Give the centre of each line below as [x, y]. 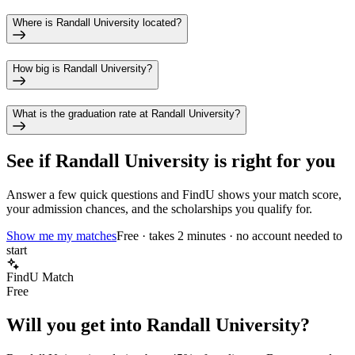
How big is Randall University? [82, 68]
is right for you [272, 161]
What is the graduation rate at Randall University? [126, 114]
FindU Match [40, 277]
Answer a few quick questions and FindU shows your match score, [174, 195]
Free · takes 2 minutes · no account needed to [229, 236]
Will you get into [76, 325]
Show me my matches [61, 236]
